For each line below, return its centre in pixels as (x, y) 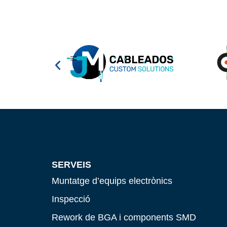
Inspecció (71, 199)
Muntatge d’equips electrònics (112, 180)
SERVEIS (71, 164)
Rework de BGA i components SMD (124, 217)
